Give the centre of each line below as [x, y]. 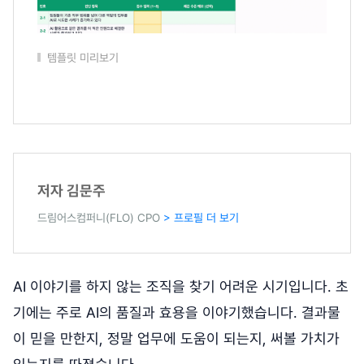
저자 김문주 [71, 191]
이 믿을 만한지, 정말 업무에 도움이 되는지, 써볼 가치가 [176, 339]
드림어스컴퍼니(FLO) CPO [100, 218]
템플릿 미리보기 [83, 58]
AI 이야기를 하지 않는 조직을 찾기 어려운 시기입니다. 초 [181, 287]
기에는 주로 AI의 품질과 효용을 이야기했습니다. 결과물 [177, 313]
